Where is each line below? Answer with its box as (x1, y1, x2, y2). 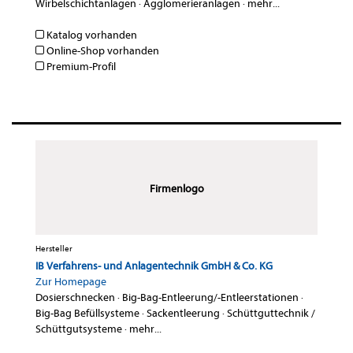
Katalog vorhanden (44, 28, 137, 43)
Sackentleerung (147, 307, 220, 321)
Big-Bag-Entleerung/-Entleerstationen (122, 291, 299, 305)
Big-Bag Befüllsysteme (35, 307, 139, 321)
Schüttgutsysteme (35, 322, 122, 336)
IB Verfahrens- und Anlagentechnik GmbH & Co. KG (35, 259, 273, 273)
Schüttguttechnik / (227, 307, 315, 321)
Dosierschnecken (35, 291, 115, 305)
